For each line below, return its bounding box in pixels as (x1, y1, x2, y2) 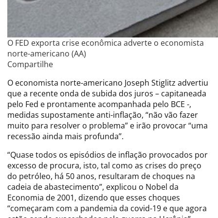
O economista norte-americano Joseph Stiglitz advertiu (7, 77, 208, 88)
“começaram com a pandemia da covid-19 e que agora (7, 202, 207, 214)
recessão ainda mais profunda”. (7, 130, 124, 142)
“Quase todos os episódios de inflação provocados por (7, 149, 208, 160)
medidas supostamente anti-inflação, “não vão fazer (7, 109, 198, 120)
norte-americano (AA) (7, 48, 86, 59)
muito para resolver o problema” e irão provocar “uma (7, 120, 208, 131)
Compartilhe (7, 58, 53, 70)
